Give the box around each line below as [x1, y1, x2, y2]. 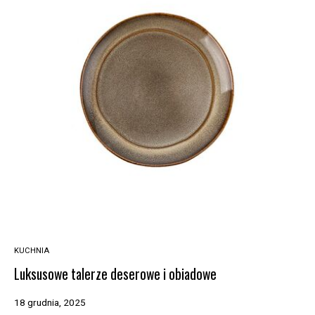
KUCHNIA [14, 246, 49, 256]
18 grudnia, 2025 [14, 297, 86, 309]
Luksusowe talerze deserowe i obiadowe [14, 264, 217, 285]
